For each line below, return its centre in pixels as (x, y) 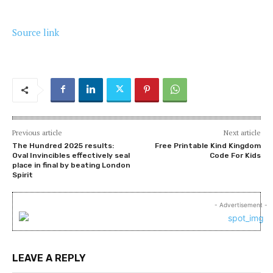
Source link (36, 32)
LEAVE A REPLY (49, 258)
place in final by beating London (71, 165)
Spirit (23, 175)
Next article (242, 132)
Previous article (37, 132)
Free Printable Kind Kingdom (207, 145)
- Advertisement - (241, 204)
